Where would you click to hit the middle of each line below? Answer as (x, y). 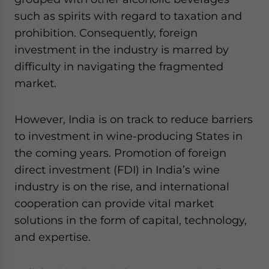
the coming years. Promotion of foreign (120, 153)
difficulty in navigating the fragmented (119, 66)
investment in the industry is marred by (122, 49)
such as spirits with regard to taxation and (128, 16)
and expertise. (53, 237)
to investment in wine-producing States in (128, 136)
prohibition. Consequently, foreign (106, 32)
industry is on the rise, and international (122, 186)
